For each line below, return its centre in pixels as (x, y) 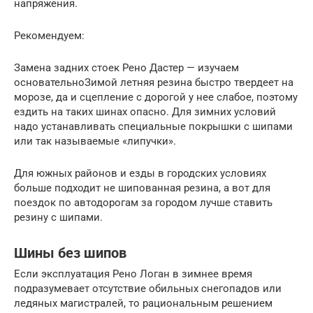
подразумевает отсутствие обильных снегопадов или (148, 289)
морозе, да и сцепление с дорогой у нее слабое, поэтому (156, 97)
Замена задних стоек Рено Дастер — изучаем (126, 68)
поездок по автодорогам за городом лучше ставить (143, 203)
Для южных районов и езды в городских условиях (140, 174)
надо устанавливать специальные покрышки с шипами (153, 127)
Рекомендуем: (49, 36)
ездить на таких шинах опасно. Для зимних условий (145, 112)
